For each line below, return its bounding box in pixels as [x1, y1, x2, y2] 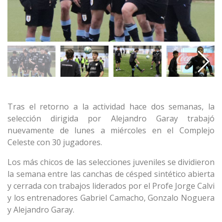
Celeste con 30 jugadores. [7, 137, 102, 148]
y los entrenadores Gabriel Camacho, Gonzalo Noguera [7, 192, 215, 204]
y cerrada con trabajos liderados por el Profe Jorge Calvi [7, 180, 215, 192]
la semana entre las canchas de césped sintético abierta [7, 168, 215, 180]
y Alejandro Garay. [7, 204, 74, 216]
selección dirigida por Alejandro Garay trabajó [7, 113, 215, 124]
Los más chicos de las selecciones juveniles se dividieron [7, 157, 215, 168]
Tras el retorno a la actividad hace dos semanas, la [7, 101, 215, 112]
